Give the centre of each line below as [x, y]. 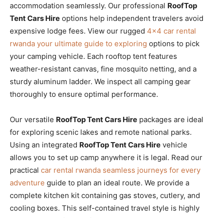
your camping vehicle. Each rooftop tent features [93, 56]
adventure [27, 182]
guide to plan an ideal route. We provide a [117, 182]
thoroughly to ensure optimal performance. [84, 94]
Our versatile [33, 119]
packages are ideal [170, 119]
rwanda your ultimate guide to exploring [78, 43]
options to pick [173, 43]
